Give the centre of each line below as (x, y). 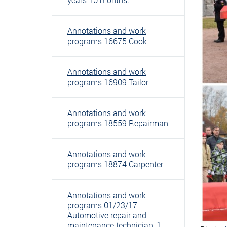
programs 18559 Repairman (118, 123)
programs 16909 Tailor (108, 82)
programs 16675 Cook (107, 41)
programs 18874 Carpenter (115, 164)
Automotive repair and (107, 215)
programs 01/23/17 (102, 205)
